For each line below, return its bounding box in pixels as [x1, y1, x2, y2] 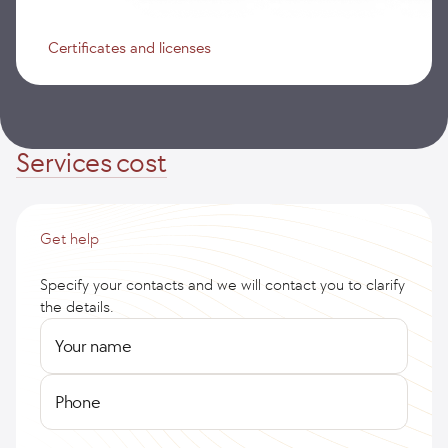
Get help [40, 229, 99, 248]
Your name [55, 334, 132, 357]
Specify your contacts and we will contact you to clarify [40, 275, 405, 294]
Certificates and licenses [48, 38, 211, 57]
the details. [40, 297, 114, 316]
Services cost [16, 146, 167, 179]
